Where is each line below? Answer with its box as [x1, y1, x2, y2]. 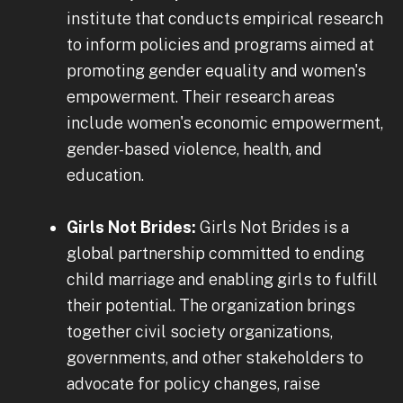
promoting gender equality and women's [67, 60, 366, 80]
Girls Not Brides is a [200, 217, 349, 237]
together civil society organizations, [67, 321, 333, 341]
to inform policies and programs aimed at [67, 34, 374, 54]
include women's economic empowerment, [67, 112, 383, 132]
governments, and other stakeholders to [67, 347, 363, 367]
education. [67, 165, 144, 184]
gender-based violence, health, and [67, 139, 322, 158]
